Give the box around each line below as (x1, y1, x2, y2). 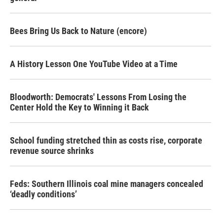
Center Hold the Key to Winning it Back (10, 102, 149, 112)
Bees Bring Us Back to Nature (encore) (10, 26, 147, 36)
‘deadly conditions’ (10, 189, 77, 199)
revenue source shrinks (10, 146, 94, 156)
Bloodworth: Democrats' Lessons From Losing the (10, 92, 186, 102)
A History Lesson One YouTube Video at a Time (10, 59, 178, 69)
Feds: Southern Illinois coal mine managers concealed (10, 179, 203, 189)
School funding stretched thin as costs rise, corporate (10, 135, 202, 146)
